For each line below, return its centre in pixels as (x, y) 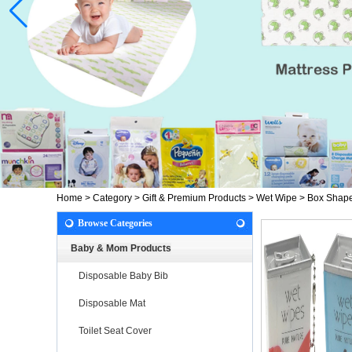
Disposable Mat (112, 303)
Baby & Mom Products (121, 248)
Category (112, 198)
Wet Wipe (277, 198)
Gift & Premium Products (194, 198)
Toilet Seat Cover (115, 330)
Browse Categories (115, 223)
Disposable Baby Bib (123, 275)
